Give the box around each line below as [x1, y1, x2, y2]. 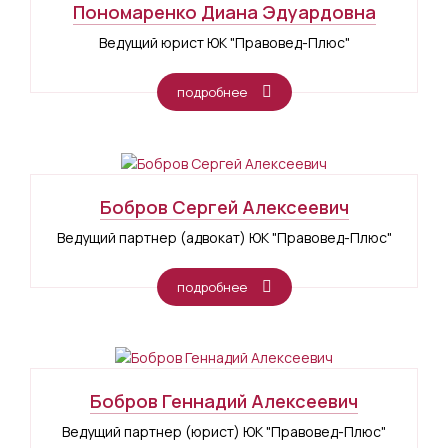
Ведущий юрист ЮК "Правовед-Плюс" [98, 32, 350, 52]
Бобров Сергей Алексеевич [99, 194, 349, 219]
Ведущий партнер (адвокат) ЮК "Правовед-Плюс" [56, 227, 392, 247]
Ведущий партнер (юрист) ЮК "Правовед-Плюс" [62, 422, 386, 442]
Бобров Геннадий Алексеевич [90, 389, 358, 414]
